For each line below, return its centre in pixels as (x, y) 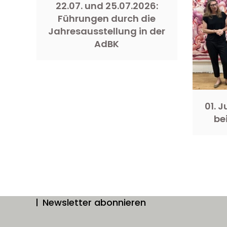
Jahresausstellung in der (107, 31)
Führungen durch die (107, 18)
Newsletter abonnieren (94, 202)
